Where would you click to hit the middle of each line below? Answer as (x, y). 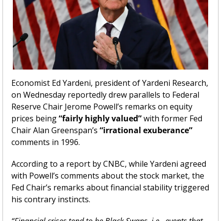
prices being (35, 118)
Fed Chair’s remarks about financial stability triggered (110, 187)
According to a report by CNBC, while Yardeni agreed (109, 164)
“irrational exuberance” (146, 130)
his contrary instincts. (51, 199)
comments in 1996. (46, 142)
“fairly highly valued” (100, 118)
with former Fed (172, 118)
